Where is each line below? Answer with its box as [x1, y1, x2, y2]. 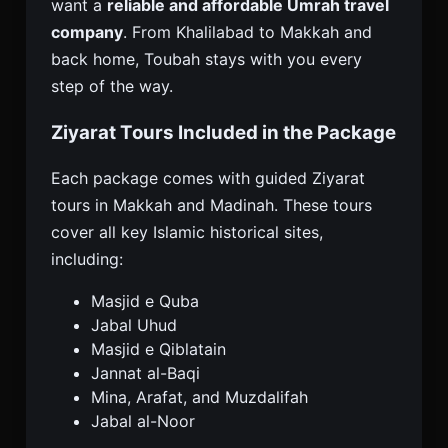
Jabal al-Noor [91, 411, 195, 432]
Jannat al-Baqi [91, 363, 200, 384]
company [51, 22, 123, 42]
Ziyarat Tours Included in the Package [51, 120, 396, 144]
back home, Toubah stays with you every [51, 49, 362, 69]
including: [51, 249, 123, 270]
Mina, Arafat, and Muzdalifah [91, 387, 308, 408]
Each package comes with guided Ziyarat [51, 168, 365, 189]
